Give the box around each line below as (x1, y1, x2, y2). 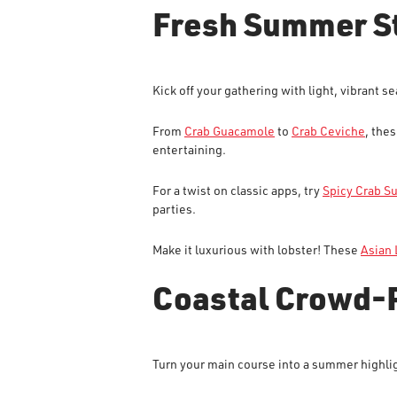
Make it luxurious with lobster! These (152, 241, 361, 258)
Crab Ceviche (292, 122, 365, 139)
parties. (152, 200, 196, 217)
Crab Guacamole (184, 122, 275, 139)
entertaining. (152, 141, 226, 158)
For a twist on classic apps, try (152, 182, 323, 198)
